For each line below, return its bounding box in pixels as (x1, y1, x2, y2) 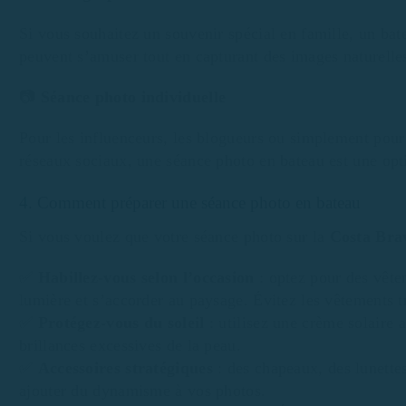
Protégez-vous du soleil (37, 313, 205, 332)
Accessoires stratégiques (37, 358, 218, 377)
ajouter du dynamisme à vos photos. (19, 381, 266, 400)
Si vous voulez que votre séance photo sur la (19, 227, 330, 246)
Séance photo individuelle (40, 87, 227, 106)
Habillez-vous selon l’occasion (37, 267, 255, 286)
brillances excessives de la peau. (19, 335, 241, 354)
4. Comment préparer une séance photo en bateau (19, 193, 361, 213)
